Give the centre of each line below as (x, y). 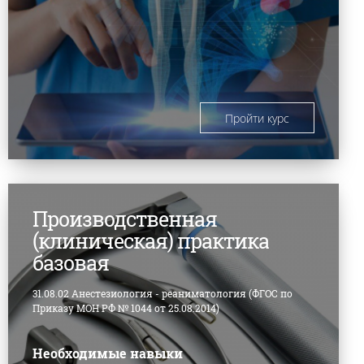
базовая (70, 263)
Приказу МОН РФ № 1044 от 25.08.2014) (126, 308)
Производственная (124, 219)
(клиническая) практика (150, 241)
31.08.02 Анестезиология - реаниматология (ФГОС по (162, 294)
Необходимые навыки (107, 353)
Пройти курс (257, 119)
